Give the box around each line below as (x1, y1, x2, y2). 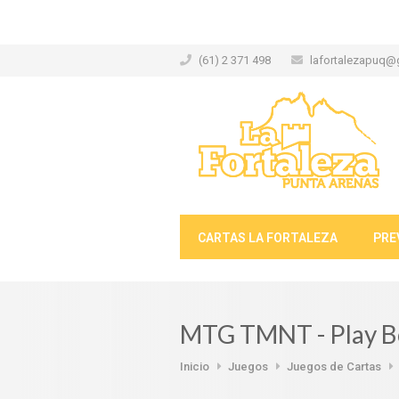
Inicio (180, 360, 209, 373)
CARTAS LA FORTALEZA (198, 231, 338, 245)
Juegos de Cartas (287, 360, 381, 373)
